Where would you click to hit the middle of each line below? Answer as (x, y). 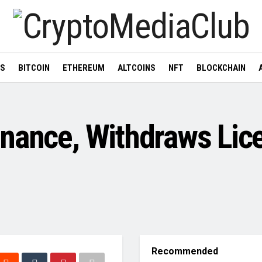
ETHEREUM (83, 68)
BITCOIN (34, 68)
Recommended (185, 251)
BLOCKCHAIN (221, 68)
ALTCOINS (136, 68)
